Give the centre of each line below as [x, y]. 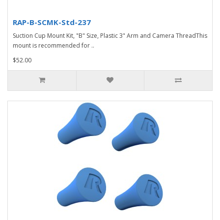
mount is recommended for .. [54, 45]
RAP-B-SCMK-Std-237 [52, 22]
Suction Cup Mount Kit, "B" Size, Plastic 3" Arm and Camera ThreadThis [110, 36]
